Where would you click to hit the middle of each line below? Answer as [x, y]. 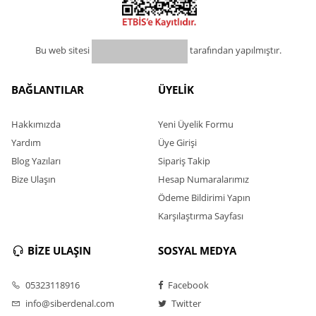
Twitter [185, 303]
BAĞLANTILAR [47, 90]
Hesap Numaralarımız [203, 179]
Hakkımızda [36, 124]
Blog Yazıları [36, 161]
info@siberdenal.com [68, 303]
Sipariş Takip [184, 161]
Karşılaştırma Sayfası [201, 216]
